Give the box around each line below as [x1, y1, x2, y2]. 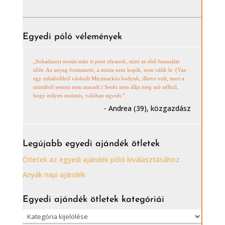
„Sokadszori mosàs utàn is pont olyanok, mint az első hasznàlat [33, 58, 179, 64]
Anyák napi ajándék [22, 170, 85, 179]
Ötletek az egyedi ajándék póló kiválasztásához [22, 155, 180, 164]
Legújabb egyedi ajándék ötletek [22, 139, 160, 149]
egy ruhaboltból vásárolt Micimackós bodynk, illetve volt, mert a [33, 75, 184, 81]
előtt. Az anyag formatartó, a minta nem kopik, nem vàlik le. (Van [33, 67, 186, 73]
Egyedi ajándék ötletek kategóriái [22, 195, 164, 204]
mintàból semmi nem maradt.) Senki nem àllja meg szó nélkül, [33, 84, 178, 90]
